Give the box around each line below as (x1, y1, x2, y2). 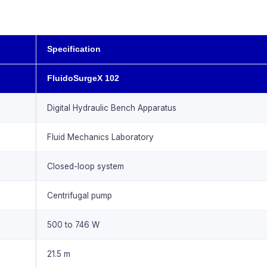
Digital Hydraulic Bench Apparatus (47, 103, 176, 113)
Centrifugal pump (47, 190, 112, 200)
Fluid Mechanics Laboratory (47, 132, 154, 142)
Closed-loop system (47, 161, 124, 171)
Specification (47, 44, 101, 54)
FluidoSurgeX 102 (47, 73, 119, 83)
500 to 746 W (47, 219, 100, 229)
